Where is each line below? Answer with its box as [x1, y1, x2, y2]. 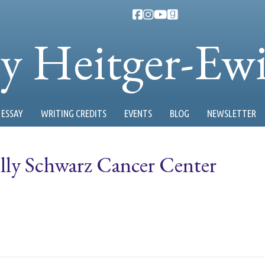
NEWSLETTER [207, 108, 256, 119]
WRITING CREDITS [41, 108, 106, 119]
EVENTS [124, 108, 152, 119]
